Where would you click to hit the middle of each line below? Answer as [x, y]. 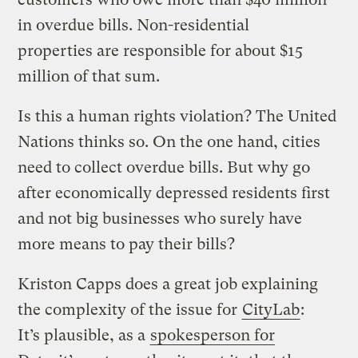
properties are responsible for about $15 [161, 51]
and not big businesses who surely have [160, 219]
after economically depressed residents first [174, 193]
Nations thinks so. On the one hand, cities [169, 142]
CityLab [271, 310]
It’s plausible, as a [84, 336]
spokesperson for [213, 336]
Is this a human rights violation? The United [177, 117]
